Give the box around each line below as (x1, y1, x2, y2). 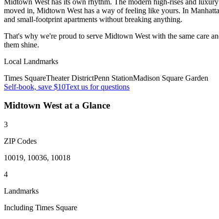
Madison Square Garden (133, 73, 208, 82)
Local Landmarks (4, 57, 58, 66)
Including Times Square (4, 203, 77, 212)
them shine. (4, 40, 39, 49)
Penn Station (94, 73, 133, 82)
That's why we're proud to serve (4, 31, 105, 40)
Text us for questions (66, 82, 130, 91)
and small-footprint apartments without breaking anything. (4, 15, 182, 23)
